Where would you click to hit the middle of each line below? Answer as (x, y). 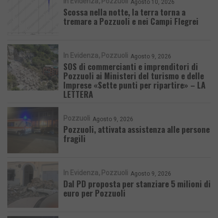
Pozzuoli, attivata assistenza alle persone (136, 129)
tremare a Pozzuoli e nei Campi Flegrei (131, 21)
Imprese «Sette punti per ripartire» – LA (134, 85)
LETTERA (78, 94)
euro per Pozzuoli (94, 193)
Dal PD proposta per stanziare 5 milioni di (137, 183)
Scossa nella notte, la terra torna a (124, 12)
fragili (74, 138)
